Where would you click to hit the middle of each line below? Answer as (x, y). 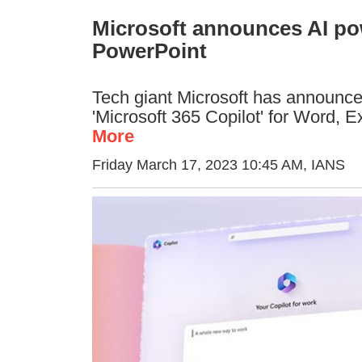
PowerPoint (149, 51)
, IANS (324, 165)
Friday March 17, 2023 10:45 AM (197, 165)
